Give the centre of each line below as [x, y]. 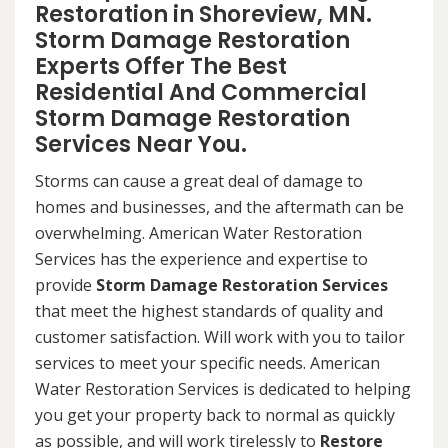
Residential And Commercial [201, 92]
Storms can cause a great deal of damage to [199, 181]
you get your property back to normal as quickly [215, 415]
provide [65, 285]
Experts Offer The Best [161, 66]
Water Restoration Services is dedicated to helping [223, 389]
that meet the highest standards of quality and [209, 311]
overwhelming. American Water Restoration [198, 233]
